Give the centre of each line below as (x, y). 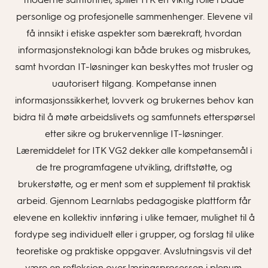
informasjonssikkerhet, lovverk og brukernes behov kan (134, 100)
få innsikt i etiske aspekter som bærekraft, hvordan (134, 33)
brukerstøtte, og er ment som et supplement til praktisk (134, 184)
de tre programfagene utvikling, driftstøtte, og (134, 167)
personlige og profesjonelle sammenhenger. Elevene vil (134, 16)
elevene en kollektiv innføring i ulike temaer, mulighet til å (134, 217)
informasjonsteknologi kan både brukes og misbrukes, (134, 50)
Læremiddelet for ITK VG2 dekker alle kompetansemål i (134, 150)
